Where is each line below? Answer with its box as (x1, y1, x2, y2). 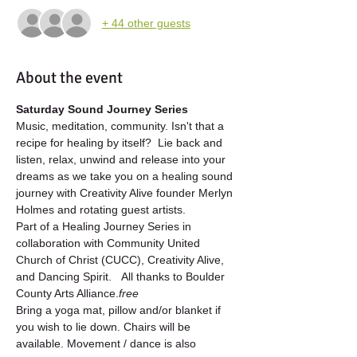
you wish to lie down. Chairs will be (16, 320, 194, 333)
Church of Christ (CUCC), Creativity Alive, (16, 253, 227, 266)
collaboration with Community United (16, 237, 203, 249)
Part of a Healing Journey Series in (16, 220, 194, 233)
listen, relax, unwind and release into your (16, 153, 229, 166)
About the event (16, 68, 123, 88)
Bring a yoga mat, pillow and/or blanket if (16, 304, 224, 316)
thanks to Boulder (136, 270, 228, 283)
